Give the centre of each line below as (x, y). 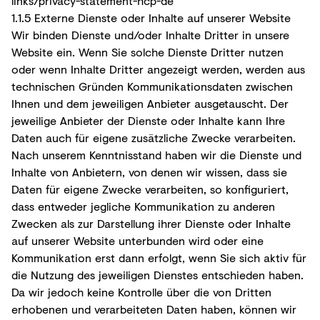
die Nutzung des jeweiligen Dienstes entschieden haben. (157, 274)
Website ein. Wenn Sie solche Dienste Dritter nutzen (147, 51)
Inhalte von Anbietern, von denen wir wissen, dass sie (149, 171)
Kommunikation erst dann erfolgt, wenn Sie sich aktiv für (159, 257)
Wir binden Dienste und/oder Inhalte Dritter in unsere (150, 34)
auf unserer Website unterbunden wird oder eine (137, 240)
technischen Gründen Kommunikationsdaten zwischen (152, 86)
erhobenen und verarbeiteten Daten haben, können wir (154, 309)
